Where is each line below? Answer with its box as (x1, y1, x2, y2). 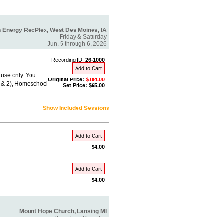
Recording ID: (51, 57, 85, 62)
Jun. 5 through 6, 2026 (47, 40, 107, 47)
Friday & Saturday (60, 33, 107, 40)
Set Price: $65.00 (63, 82, 105, 88)
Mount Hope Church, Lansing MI (19, 208, 107, 215)
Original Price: (48, 77, 86, 82)
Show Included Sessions (43, 105, 109, 111)
